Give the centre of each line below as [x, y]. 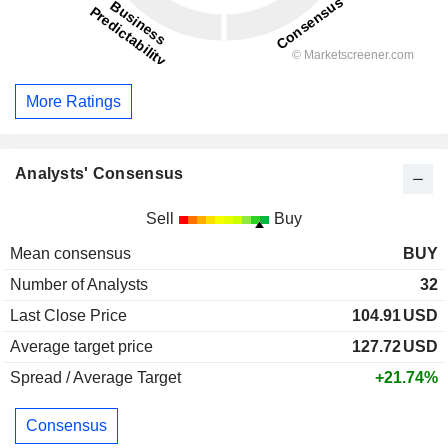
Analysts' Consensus [99, 174]
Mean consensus [70, 254]
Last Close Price [68, 316]
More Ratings [73, 101]
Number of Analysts [79, 285]
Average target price [81, 347]
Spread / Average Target [95, 378]
